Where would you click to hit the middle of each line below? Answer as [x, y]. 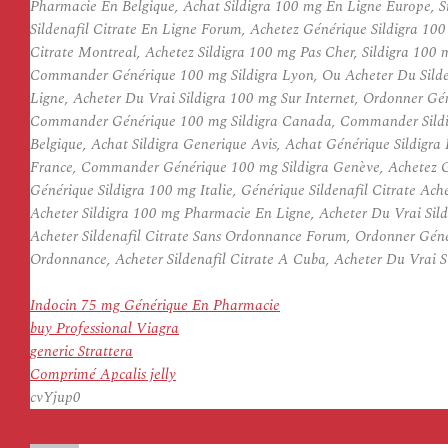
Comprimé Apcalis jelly [103, 374]
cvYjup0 [55, 397]
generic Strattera [81, 351]
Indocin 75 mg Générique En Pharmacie [155, 305]
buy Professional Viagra [104, 328]
